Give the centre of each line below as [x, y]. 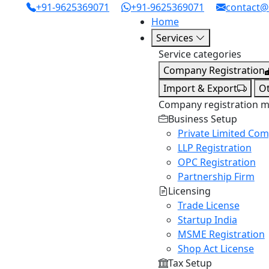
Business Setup [202, 119]
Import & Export [200, 88]
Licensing [189, 191]
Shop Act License [216, 249]
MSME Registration [221, 234]
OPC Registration [216, 162]
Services [176, 38]
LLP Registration [214, 148]
